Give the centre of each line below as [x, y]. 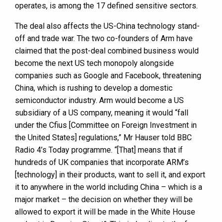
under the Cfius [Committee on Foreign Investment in [106, 125]
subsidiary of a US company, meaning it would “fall [102, 113]
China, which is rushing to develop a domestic [94, 88]
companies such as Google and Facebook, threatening [108, 76]
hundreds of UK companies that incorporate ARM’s [102, 163]
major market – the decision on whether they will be [104, 200]
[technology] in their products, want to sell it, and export [110, 175]
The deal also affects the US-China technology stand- [107, 26]
